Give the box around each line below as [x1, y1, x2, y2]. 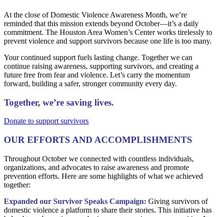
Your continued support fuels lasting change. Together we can [4, 53, 192, 62]
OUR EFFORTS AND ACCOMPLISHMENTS [4, 135, 192, 145]
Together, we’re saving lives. [4, 97, 114, 108]
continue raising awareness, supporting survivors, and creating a [4, 62, 199, 70]
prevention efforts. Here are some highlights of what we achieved [4, 171, 203, 180]
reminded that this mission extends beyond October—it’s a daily [4, 19, 199, 28]
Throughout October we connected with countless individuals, [4, 154, 194, 163]
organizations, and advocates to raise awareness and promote [4, 163, 189, 171]
